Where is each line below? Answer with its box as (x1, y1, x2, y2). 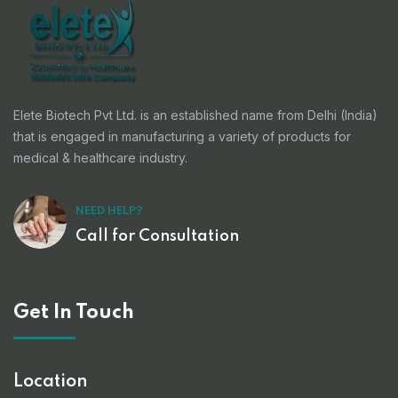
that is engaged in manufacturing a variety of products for (13, 129, 351, 145)
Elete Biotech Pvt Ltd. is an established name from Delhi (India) (13, 107, 378, 123)
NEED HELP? (76, 205, 143, 218)
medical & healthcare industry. (13, 150, 187, 166)
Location (13, 373, 88, 392)
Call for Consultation (76, 228, 239, 245)
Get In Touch (13, 303, 134, 323)
